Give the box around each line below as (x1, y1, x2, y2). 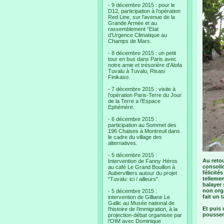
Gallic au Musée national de (108, 200, 174, 206)
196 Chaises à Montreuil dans (108, 128, 180, 134)
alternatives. (108, 140, 137, 146)
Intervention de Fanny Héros (108, 158, 177, 164)
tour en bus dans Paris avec (108, 56, 176, 62)
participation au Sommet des (108, 122, 176, 128)
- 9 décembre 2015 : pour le (108, 2, 175, 8)
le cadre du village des (108, 134, 162, 140)
